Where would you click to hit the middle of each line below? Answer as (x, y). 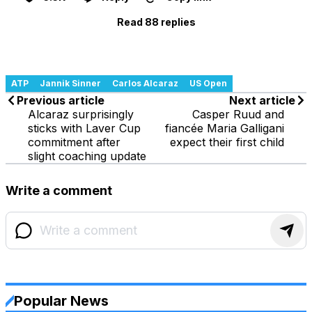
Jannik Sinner (70, 83)
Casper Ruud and (238, 114)
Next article (262, 100)
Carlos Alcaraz (145, 83)
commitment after (74, 142)
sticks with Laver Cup (84, 128)
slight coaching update (87, 156)
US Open (208, 83)
